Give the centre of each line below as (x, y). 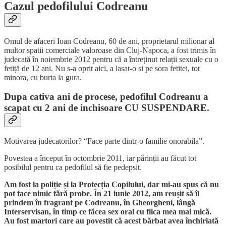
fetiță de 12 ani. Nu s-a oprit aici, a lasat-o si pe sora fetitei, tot (102, 68)
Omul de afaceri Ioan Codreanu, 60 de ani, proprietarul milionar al (109, 41)
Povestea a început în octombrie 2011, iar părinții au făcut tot (100, 158)
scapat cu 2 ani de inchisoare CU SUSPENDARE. (107, 108)
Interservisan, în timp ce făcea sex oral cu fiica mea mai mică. (108, 212)
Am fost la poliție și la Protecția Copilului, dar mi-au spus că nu (111, 185)
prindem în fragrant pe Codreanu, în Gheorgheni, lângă (100, 203)
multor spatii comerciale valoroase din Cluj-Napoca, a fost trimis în (110, 50)
